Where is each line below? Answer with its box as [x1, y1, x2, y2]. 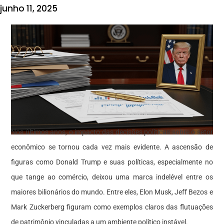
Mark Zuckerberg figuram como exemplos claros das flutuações [11, 202, 213, 211]
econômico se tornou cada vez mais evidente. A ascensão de [11, 142, 213, 151]
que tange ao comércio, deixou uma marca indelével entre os [11, 172, 213, 181]
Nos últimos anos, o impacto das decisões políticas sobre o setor [11, 127, 213, 136]
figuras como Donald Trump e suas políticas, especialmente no [11, 157, 213, 166]
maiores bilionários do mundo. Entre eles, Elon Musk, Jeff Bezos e [11, 187, 213, 196]
